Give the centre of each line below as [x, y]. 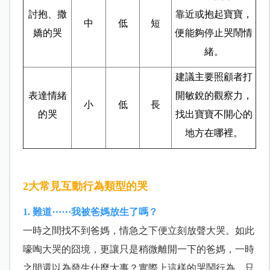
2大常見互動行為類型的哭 [85, 187]
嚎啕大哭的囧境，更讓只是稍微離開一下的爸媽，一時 [138, 250]
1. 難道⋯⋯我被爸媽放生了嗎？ [90, 212]
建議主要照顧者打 [214, 77]
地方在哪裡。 [214, 133]
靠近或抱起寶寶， [214, 14]
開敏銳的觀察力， [214, 96]
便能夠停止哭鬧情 [214, 33]
